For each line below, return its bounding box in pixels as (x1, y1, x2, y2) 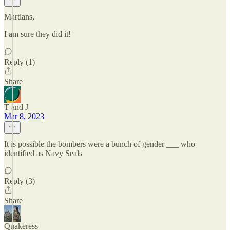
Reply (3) (4, 177, 35, 185)
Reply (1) (4, 57, 35, 66)
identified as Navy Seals (4, 149, 82, 158)
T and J (4, 103, 28, 111)
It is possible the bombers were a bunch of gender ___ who (4, 140, 195, 148)
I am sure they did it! (4, 30, 71, 39)
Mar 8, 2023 (4, 112, 44, 121)
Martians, (4, 12, 34, 21)
